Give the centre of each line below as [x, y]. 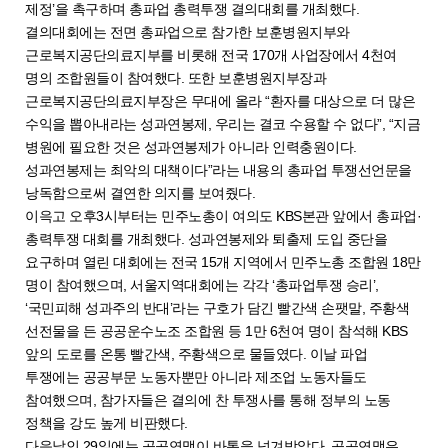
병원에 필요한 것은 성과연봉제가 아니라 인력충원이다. [191, 146]
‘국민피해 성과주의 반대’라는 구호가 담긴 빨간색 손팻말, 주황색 [217, 307]
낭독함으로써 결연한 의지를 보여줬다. [142, 192]
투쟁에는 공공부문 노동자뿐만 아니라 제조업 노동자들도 [196, 376]
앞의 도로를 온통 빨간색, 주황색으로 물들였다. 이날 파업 [196, 353]
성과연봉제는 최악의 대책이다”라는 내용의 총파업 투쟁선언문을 [218, 169]
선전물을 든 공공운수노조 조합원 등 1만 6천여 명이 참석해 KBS [216, 330]
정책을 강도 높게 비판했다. [106, 422]
